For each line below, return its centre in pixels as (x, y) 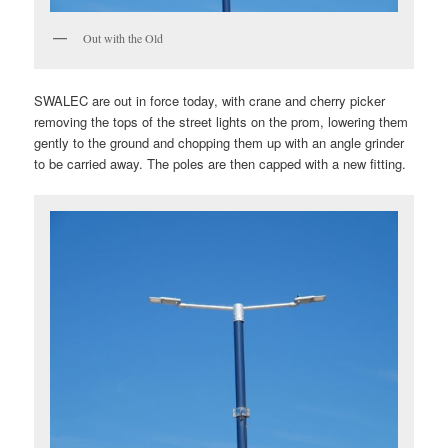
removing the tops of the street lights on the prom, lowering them (221, 122)
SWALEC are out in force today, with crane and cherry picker (210, 101)
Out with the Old (123, 37)
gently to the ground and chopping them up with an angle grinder (219, 143)
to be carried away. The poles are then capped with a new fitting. (220, 164)
